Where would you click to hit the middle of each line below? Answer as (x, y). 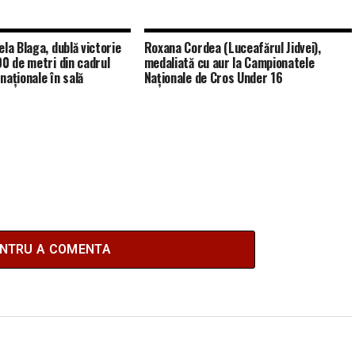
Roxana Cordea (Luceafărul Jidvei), (232, 47)
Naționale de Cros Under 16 (213, 77)
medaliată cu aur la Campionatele (229, 62)
